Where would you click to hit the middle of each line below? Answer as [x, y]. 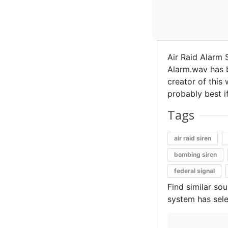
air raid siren [192, 138]
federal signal [194, 171]
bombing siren [195, 154]
